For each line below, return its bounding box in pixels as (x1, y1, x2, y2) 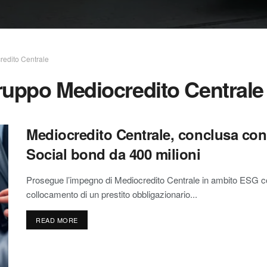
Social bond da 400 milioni (26, 144, 201, 164)
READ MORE (36, 215, 78, 225)
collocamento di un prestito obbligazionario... (26, 188, 197, 200)
